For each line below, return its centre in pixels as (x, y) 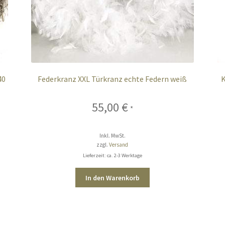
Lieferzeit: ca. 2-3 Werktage (112, 155)
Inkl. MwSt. (112, 136)
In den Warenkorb (112, 178)
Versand (119, 145)
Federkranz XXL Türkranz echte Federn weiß (113, 79)
